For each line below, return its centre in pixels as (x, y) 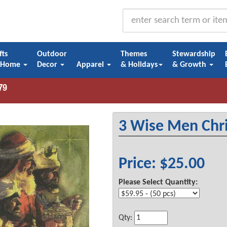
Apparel (91, 65)
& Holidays (139, 65)
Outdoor (52, 54)
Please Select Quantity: (158, 182)
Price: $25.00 (162, 164)
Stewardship (194, 54)
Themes (134, 54)
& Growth (191, 65)
